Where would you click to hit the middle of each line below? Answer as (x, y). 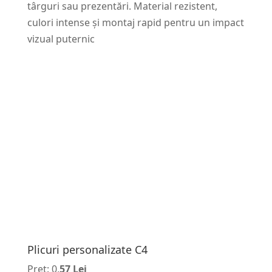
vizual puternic (61, 39)
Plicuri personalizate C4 (87, 249)
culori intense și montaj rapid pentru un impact (135, 22)
